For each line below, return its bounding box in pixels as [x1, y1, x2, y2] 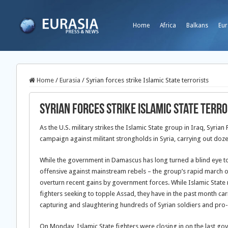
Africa [160, 22, 176, 29]
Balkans [186, 22, 208, 29]
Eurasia [60, 76, 80, 84]
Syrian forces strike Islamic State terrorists [86, 76, 209, 84]
